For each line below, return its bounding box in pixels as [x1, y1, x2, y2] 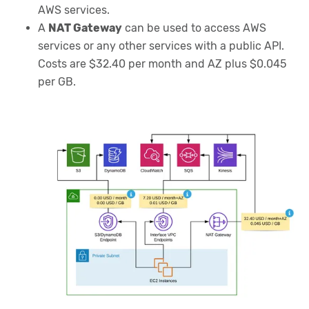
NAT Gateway [48, 21, 122, 34]
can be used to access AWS [122, 21, 266, 34]
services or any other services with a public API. [38, 39, 284, 52]
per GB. [38, 74, 76, 88]
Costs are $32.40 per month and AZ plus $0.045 [38, 57, 286, 70]
